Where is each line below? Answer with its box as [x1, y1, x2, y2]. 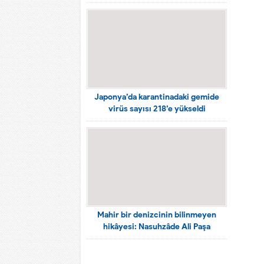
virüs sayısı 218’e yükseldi [108, 103, 206, 114]
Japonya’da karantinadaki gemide [94, 91, 220, 102]
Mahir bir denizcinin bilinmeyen [97, 209, 217, 220]
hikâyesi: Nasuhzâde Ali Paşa [103, 221, 211, 232]
